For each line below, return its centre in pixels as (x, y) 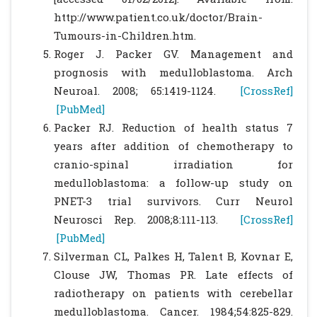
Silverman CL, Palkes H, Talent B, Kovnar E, (173, 256)
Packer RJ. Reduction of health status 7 (173, 127)
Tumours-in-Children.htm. (125, 35)
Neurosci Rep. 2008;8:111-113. (147, 219)
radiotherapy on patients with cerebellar (173, 293)
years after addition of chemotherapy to (173, 146)
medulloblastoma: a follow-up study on (173, 183)
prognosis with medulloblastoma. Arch (173, 72)
